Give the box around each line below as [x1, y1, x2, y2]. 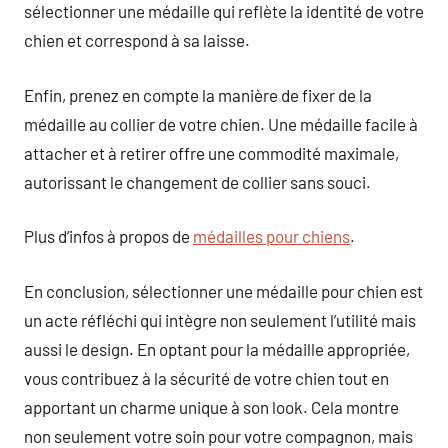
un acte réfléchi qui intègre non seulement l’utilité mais [24, 309, 416, 330]
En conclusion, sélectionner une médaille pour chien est [24, 280, 423, 301]
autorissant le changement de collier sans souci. [24, 171, 371, 192]
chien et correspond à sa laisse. [24, 30, 250, 50]
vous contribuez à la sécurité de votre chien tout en [24, 367, 389, 388]
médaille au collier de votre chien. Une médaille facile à [24, 113, 418, 134]
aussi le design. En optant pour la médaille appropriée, [24, 338, 410, 359]
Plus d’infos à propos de [24, 226, 193, 246]
